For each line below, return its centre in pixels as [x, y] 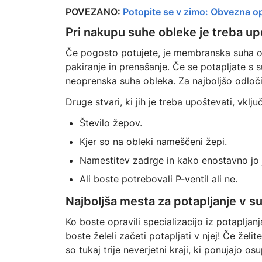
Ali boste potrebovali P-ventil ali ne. [158, 179]
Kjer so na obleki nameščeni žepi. [153, 142]
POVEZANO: [94, 12]
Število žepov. [111, 123]
